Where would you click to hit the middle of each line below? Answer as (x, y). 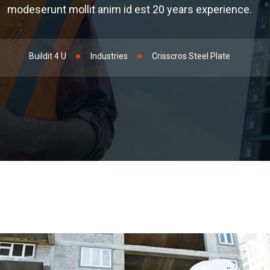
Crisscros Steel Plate (191, 56)
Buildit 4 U (48, 56)
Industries (109, 56)
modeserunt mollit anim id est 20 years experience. (130, 10)
